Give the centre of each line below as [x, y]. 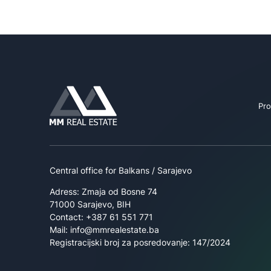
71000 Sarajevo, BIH [90, 204]
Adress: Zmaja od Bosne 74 [103, 191]
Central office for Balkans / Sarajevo [121, 170]
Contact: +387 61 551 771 [101, 217]
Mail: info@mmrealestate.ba [104, 229]
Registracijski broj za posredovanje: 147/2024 [140, 242]
